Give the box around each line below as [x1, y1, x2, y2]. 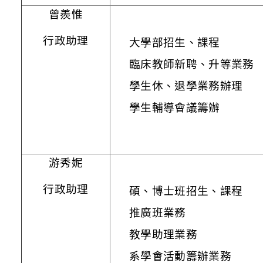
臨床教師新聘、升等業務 [129, 58, 254, 70]
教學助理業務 [129, 228, 197, 241]
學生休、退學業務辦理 [129, 79, 243, 92]
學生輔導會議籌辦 [129, 101, 220, 114]
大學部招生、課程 [129, 36, 220, 49]
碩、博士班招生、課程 [129, 184, 243, 197]
